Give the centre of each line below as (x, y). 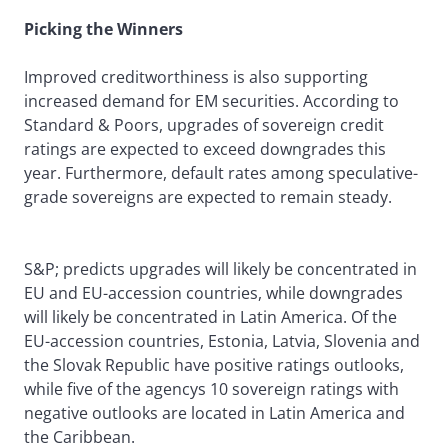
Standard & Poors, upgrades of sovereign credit (204, 125)
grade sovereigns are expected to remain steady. (208, 197)
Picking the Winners (103, 29)
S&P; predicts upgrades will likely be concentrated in (220, 269)
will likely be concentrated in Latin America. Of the (210, 317)
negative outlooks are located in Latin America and (214, 413)
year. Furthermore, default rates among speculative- (221, 173)
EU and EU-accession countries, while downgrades (213, 293)
